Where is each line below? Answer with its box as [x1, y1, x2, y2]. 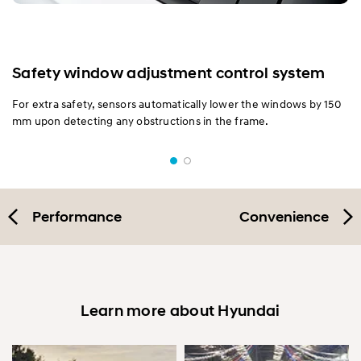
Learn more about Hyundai [81, 301, 280, 321]
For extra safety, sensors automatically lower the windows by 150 [12, 97, 342, 111]
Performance [32, 208, 122, 226]
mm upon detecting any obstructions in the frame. [12, 114, 269, 128]
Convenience [239, 208, 329, 226]
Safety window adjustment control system [12, 64, 326, 83]
